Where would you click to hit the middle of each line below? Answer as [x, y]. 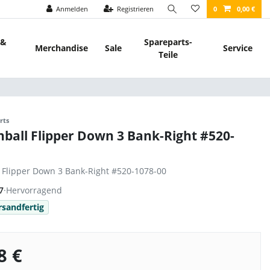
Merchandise [62, 48]
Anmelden [72, 9]
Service [238, 48]
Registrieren [136, 9]
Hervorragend [34, 190]
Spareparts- [168, 42]
